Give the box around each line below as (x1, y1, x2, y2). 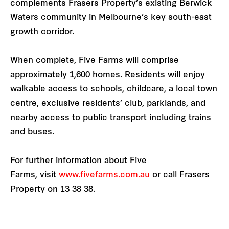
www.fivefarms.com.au (59, 171, 150, 180)
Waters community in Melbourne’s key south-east (10, 14, 212, 22)
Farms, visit (10, 171, 59, 180)
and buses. (10, 128, 54, 137)
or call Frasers (150, 171, 210, 180)
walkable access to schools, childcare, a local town (10, 85, 217, 94)
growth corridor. (10, 28, 74, 37)
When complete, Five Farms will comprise (10, 57, 179, 65)
